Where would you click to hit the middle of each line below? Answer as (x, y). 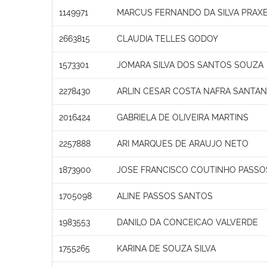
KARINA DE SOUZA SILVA (166, 248)
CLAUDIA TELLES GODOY (167, 38)
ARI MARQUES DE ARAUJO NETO (183, 143)
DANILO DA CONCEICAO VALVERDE (187, 222)
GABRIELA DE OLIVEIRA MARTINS (183, 117)
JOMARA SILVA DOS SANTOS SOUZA (190, 65)
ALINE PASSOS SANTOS (165, 196)
